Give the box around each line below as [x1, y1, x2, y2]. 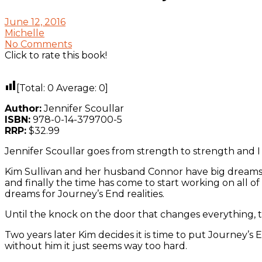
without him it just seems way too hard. [5, 240, 187, 251]
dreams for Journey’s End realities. [5, 188, 164, 199]
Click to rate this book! [5, 49, 107, 61]
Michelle [5, 27, 44, 39]
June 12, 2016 [5, 16, 65, 27]
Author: [5, 102, 42, 114]
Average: [54, 82, 99, 94]
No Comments [5, 38, 72, 50]
